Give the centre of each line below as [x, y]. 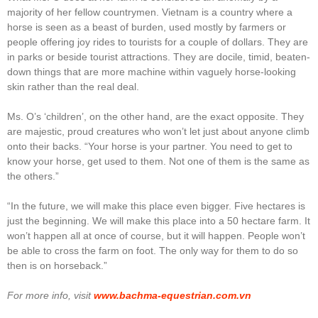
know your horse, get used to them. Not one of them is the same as [158, 161]
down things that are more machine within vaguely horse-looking [152, 71]
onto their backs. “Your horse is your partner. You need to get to [150, 146]
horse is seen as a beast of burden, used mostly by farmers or [147, 27]
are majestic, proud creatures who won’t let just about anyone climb [158, 131]
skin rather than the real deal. [73, 86]
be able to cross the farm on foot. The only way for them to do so [153, 250]
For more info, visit [50, 295]
